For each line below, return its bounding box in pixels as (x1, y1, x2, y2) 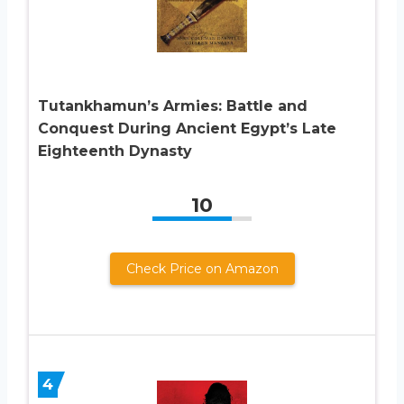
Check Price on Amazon (125, 260, 279, 277)
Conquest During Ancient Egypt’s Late (38, 119, 336, 137)
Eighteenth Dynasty (38, 142, 192, 160)
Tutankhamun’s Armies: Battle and (38, 96, 308, 115)
